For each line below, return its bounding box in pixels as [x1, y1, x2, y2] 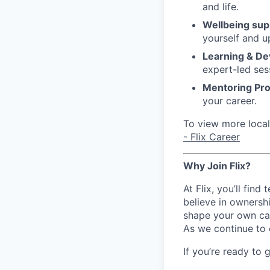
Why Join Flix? [183, 160, 251, 172]
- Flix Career [183, 131, 240, 143]
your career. [202, 95, 257, 107]
